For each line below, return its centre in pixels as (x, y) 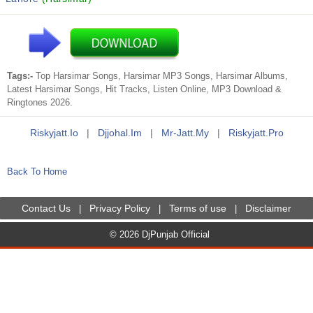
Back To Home (37, 172)
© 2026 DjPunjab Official (159, 234)
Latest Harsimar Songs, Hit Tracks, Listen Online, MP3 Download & (144, 89)
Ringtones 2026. (40, 102)
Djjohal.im (119, 133)
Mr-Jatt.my (185, 133)
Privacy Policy (120, 208)
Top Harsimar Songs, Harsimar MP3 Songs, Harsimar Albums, (162, 76)
